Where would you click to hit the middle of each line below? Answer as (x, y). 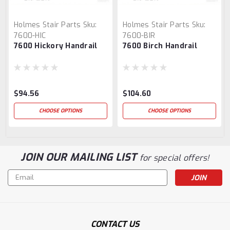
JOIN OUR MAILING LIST (80, 157)
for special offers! (174, 158)
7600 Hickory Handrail (56, 46)
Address (22, 185)
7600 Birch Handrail (160, 46)
